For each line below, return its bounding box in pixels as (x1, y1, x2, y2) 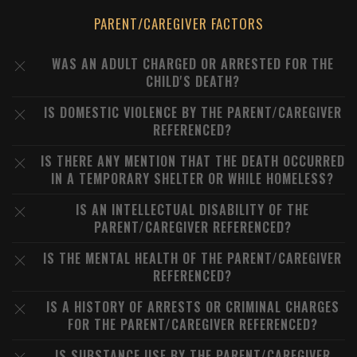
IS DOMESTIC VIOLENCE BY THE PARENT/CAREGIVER (43, 103, 342, 122)
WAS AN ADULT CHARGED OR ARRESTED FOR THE (51, 54, 334, 73)
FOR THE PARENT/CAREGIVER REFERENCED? (67, 315, 318, 334)
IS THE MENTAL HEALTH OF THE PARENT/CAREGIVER (43, 249, 342, 268)
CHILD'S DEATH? (145, 72, 240, 91)
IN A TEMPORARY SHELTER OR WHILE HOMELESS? (51, 169, 334, 188)
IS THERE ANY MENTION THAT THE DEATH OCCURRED (40, 151, 345, 171)
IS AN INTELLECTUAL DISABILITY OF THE (76, 200, 309, 219)
